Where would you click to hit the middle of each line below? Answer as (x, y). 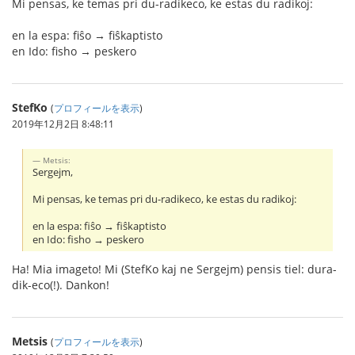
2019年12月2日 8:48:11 (63, 123)
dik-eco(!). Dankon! (61, 284)
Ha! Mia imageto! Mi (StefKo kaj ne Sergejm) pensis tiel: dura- (174, 269)
